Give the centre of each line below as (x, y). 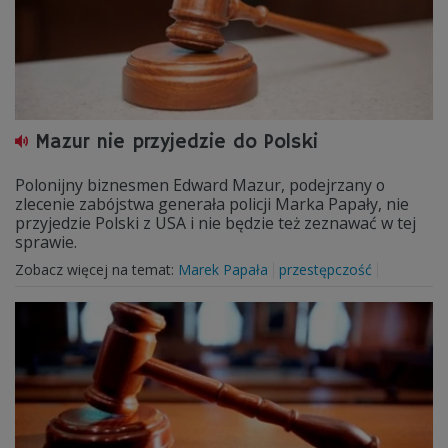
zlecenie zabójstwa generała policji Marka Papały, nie (212, 204)
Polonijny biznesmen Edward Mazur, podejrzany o (200, 185)
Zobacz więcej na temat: (96, 269)
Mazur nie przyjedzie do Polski (176, 142)
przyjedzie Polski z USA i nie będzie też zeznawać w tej (215, 223)
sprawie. (46, 242)
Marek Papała (223, 269)
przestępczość (325, 269)
